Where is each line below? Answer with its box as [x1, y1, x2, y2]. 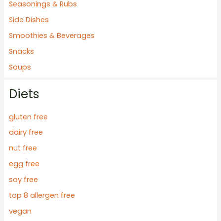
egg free [8, 159, 39, 169]
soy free [8, 175, 38, 185]
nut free [8, 143, 37, 153]
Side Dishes [8, 15, 49, 25]
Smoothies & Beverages [8, 31, 95, 41]
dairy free [8, 127, 43, 138]
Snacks [8, 46, 34, 57]
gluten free [8, 111, 48, 122]
